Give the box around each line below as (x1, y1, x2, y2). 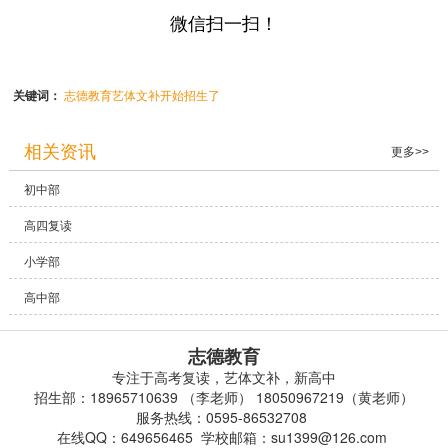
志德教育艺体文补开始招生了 (64, 86, 221, 104)
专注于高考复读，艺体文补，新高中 (111, 367, 336, 388)
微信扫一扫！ (170, 9, 278, 36)
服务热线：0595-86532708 (136, 407, 312, 428)
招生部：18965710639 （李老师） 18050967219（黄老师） (33, 387, 414, 408)
